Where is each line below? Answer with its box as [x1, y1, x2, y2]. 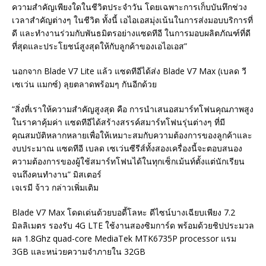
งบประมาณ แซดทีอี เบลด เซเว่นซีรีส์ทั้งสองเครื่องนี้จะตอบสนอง [12, 142, 242, 154]
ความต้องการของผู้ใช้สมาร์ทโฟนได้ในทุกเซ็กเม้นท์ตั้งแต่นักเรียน [12, 155, 245, 167]
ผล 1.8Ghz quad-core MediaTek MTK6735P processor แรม [12, 232, 236, 244]
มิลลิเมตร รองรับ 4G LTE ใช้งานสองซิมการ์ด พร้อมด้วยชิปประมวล [12, 219, 254, 231]
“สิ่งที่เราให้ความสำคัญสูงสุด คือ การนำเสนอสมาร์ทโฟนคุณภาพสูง [12, 103, 254, 115]
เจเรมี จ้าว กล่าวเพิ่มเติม [12, 181, 99, 193]
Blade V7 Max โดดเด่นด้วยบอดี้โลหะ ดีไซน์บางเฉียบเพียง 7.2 [12, 206, 235, 218]
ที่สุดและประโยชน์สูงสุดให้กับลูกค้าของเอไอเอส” [12, 40, 187, 52]
